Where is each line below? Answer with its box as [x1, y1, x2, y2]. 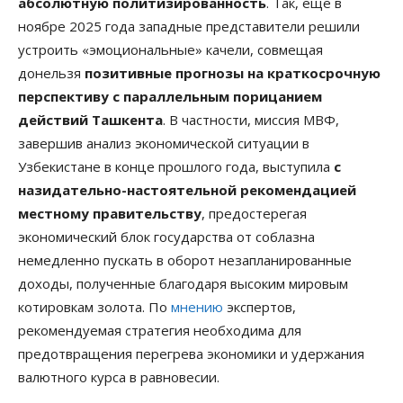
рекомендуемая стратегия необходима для [18, 320, 301, 339]
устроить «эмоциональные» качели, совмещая [18, 40, 323, 58]
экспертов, [223, 297, 296, 316]
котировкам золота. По [18, 297, 171, 316]
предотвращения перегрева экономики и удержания [18, 344, 364, 363]
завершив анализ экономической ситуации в [18, 133, 309, 152]
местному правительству [18, 203, 201, 222]
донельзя [18, 63, 85, 82]
